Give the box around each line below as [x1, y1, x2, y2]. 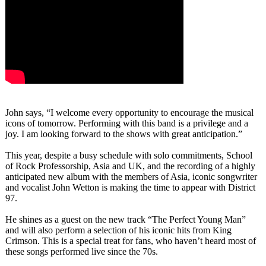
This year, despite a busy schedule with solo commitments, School [5, 150, 252, 160]
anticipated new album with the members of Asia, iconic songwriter [5, 172, 257, 182]
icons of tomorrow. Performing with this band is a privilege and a [5, 118, 248, 128]
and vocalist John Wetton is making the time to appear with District [5, 182, 255, 192]
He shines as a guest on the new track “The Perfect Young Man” [5, 214, 246, 224]
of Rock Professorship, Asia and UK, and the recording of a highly [5, 161, 255, 171]
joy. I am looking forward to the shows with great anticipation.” [5, 129, 242, 139]
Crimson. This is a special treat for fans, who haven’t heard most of [5, 236, 256, 246]
